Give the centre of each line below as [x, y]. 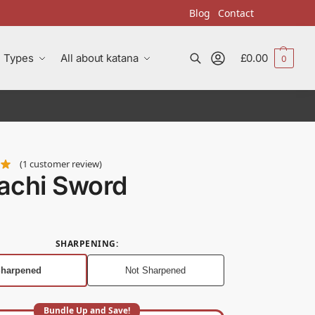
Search [50, 71]
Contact [236, 13]
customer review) [64, 164]
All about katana [99, 58]
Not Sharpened [156, 271]
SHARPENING [85, 244]
